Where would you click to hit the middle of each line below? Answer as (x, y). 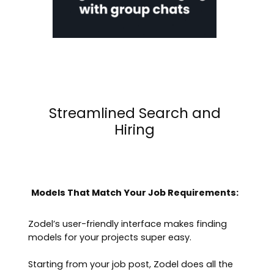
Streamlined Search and (135, 113)
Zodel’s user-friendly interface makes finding (128, 224)
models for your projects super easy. (110, 238)
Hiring (135, 130)
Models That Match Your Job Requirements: (135, 193)
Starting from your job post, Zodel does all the (131, 265)
